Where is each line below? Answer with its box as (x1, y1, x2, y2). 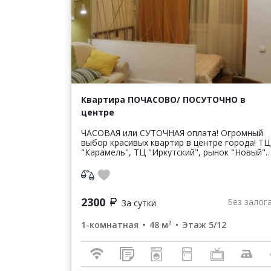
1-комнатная (81, 218, 139, 230)
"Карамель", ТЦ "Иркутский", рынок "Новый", (81, 146, 268, 158)
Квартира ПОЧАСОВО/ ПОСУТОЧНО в (81, 93, 246, 105)
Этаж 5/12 (182, 218, 226, 230)
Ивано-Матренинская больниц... (81, 165, 214, 177)
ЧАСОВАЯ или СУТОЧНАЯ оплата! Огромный (81, 126, 221, 139)
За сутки (121, 197, 156, 209)
